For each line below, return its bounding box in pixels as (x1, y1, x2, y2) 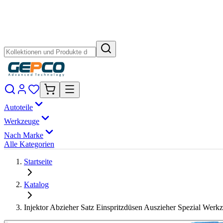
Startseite (24, 157, 52, 166)
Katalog (24, 180, 49, 189)
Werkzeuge (4, 117, 39, 125)
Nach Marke (4, 131, 43, 139)
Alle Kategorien (4, 140, 54, 148)
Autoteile (4, 103, 33, 111)
